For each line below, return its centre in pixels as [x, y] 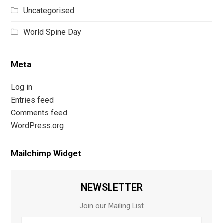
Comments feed [39, 112]
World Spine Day [53, 32]
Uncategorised [49, 11]
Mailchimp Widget [46, 153]
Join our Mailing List [111, 205]
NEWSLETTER [111, 187]
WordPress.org [38, 125]
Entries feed [33, 100]
